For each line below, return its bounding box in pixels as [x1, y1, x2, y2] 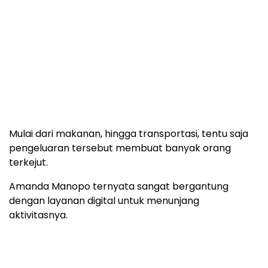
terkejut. [9, 156, 48, 170]
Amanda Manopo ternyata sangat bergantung [9, 179, 229, 194]
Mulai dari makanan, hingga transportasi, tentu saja [9, 127, 248, 141]
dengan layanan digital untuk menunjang [9, 194, 199, 208]
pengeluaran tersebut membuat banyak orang [9, 141, 231, 156]
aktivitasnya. [9, 208, 68, 223]
